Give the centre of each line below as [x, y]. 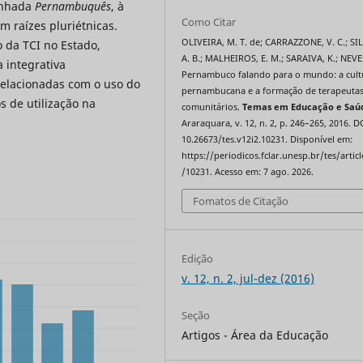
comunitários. [212, 107]
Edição [198, 258]
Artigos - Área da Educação [255, 335]
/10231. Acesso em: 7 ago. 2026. [248, 172]
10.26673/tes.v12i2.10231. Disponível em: [267, 140]
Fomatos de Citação [241, 201]
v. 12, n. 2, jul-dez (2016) [248, 278]
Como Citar [209, 22]
